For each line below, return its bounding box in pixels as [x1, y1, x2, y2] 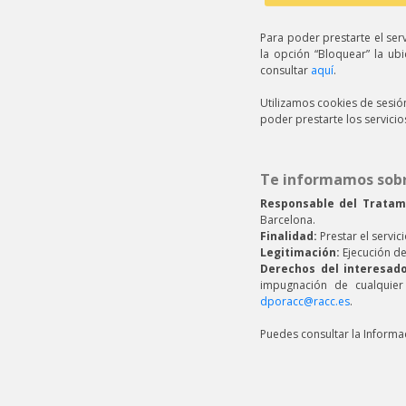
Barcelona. [260, 212, 315, 227]
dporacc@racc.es [260, 294, 350, 309]
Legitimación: [260, 245, 340, 260]
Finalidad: [260, 228, 317, 244]
